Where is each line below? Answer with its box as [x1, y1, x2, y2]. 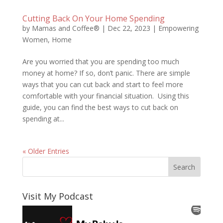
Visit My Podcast [22, 190, 93, 203]
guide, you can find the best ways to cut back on [22, 103, 178, 112]
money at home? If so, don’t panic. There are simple [22, 68, 190, 78]
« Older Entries [22, 146, 69, 156]
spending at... [22, 114, 64, 124]
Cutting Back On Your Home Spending [22, 13, 165, 24]
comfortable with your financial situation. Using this [22, 91, 189, 101]
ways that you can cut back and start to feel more [22, 80, 183, 90]
